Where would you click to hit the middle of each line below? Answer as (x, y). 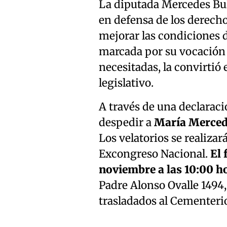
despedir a (126, 123)
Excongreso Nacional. (154, 154)
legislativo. (126, 83)
